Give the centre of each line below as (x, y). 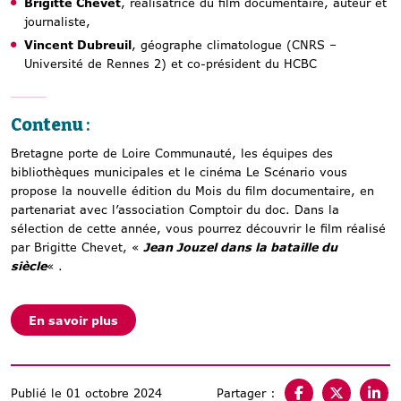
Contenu (48, 125)
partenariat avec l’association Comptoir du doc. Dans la (175, 209)
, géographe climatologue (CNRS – (234, 45)
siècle (29, 265)
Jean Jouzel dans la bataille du (240, 247)
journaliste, (57, 22)
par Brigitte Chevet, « (77, 247)
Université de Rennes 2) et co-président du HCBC (171, 64)
